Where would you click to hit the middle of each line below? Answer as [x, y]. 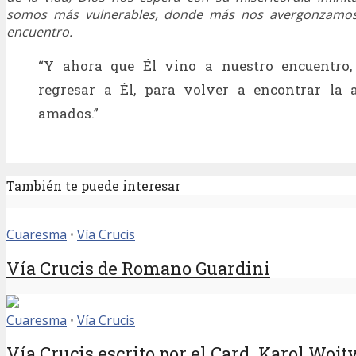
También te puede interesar [93, 186]
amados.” [68, 114]
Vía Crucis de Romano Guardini [138, 268]
